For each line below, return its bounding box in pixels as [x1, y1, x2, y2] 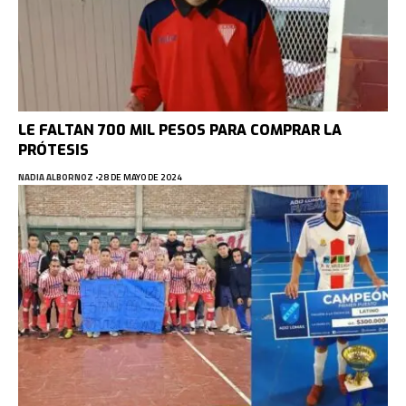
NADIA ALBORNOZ [18, 170, 93, 185]
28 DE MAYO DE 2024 [97, 170, 182, 185]
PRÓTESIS [18, 140, 89, 160]
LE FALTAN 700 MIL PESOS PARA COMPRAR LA [18, 121, 342, 140]
